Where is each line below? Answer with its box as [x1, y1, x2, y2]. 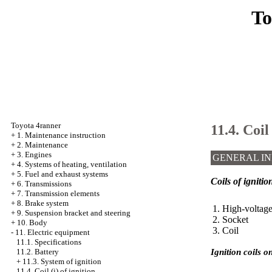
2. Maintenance [17, 140, 68, 149]
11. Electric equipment [15, 228, 90, 237]
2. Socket [212, 214, 248, 225]
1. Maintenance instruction [17, 131, 106, 140]
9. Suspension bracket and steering [17, 208, 131, 217]
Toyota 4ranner [11, 121, 61, 130]
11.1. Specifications [16, 237, 81, 246]
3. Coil [212, 225, 239, 236]
